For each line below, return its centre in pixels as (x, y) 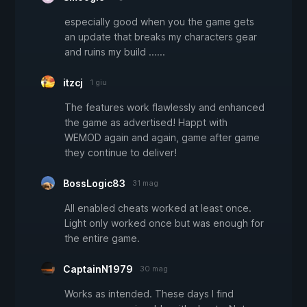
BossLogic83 (94, 183)
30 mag (154, 268)
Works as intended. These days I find (149, 293)
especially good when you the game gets (159, 21)
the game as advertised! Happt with (146, 122)
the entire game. (102, 238)
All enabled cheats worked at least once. (158, 208)
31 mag (145, 183)
